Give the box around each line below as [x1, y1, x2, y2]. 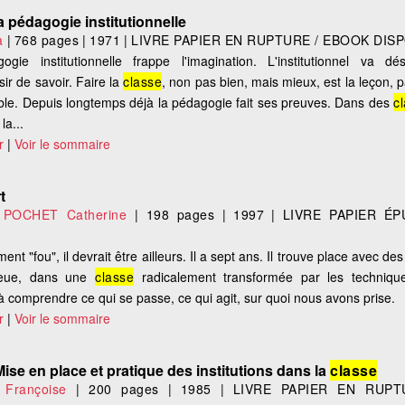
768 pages [14, 31, 80, 50]
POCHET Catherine [3, 205, 127, 224]
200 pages [89, 380, 159, 399]
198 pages [146, 205, 215, 224]
